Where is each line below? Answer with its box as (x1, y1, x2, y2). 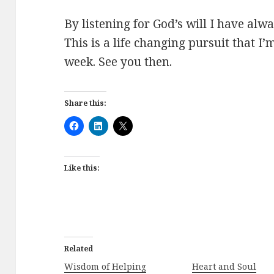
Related (64, 243, 94, 254)
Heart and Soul (192, 260, 257, 272)
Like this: (64, 162, 100, 173)
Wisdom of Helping (64, 260, 147, 272)
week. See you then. (64, 53, 172, 70)
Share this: (64, 97, 107, 108)
